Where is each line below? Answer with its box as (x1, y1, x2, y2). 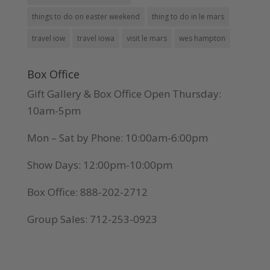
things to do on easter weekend (31, 11, 140, 22)
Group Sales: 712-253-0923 (27, 212, 157, 226)
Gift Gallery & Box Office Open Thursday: (27, 86, 221, 101)
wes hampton (178, 33, 225, 43)
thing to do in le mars (151, 11, 224, 22)
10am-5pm (27, 103, 81, 118)
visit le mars (126, 33, 167, 43)
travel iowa (77, 33, 115, 43)
